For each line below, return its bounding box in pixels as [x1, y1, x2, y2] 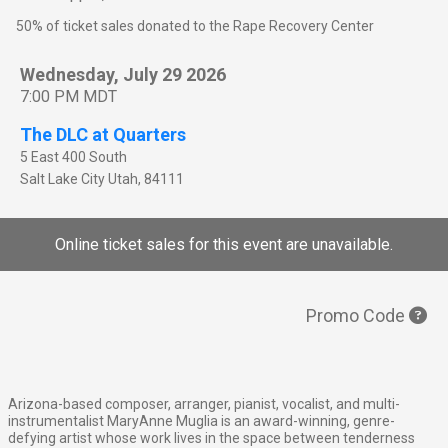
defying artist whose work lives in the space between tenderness [8, 429, 415, 446]
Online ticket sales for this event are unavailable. [55, 234, 393, 254]
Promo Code [306, 304, 409, 326]
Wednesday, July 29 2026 [20, 63, 226, 85]
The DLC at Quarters [20, 123, 186, 145]
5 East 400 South [20, 148, 127, 165]
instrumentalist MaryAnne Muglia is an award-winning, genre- [8, 412, 395, 429]
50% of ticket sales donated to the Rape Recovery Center [16, 17, 374, 34]
